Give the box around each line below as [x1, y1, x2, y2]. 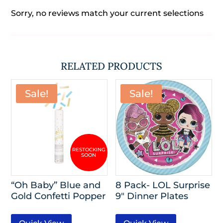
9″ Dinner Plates [115, 191, 189, 202]
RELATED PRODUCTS [61, 60, 162, 73]
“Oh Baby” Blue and [11, 180, 101, 191]
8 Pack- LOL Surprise [115, 180, 211, 191]
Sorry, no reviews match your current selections [11, 8, 204, 18]
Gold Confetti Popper [11, 191, 106, 202]
